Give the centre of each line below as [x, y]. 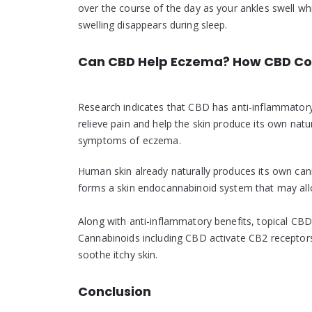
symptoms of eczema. [130, 140]
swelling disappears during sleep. [153, 24]
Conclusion [115, 291]
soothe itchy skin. [118, 254]
